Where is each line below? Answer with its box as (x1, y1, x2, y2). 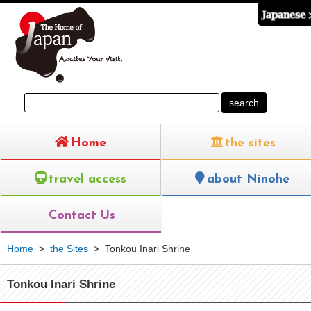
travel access (48, 172, 126, 186)
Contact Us (49, 208, 116, 222)
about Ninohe (207, 172, 290, 186)
